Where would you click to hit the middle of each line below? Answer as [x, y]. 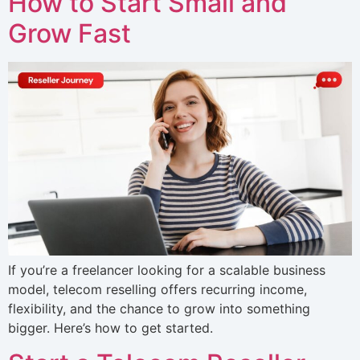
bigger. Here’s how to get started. [110, 327]
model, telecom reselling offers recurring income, [157, 289]
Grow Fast [70, 33]
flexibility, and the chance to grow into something [159, 308]
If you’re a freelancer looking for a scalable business [167, 270]
